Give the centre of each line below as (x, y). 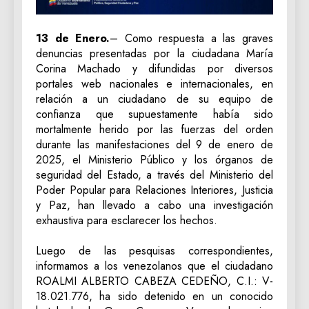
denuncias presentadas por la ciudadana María (154, 54)
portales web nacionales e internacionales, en (154, 84)
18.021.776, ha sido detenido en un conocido (154, 297)
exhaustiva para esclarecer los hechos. (127, 221)
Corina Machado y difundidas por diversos (154, 69)
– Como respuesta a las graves (192, 39)
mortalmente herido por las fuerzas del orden (154, 130)
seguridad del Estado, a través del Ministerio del (154, 175)
